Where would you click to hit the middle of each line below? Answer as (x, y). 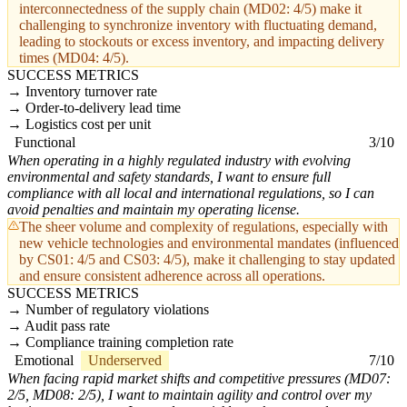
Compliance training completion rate (129, 342)
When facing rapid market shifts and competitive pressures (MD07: (199, 379)
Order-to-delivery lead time (103, 108)
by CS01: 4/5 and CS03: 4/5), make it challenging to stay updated (207, 260)
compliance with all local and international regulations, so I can (191, 194)
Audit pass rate (67, 326)
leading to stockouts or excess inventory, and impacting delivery (202, 42)
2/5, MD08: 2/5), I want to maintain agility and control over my (189, 395)
